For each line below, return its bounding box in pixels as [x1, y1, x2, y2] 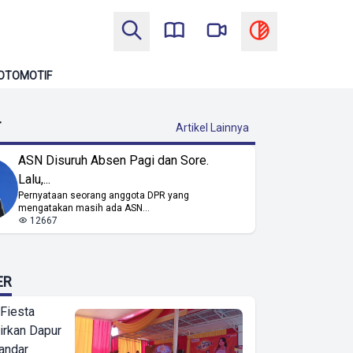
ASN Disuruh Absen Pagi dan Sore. [18, 153, 210, 168]
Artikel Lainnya [176, 121, 249, 134]
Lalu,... [18, 172, 51, 187]
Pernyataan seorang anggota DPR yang [18, 190, 190, 201]
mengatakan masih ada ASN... [18, 203, 150, 214]
